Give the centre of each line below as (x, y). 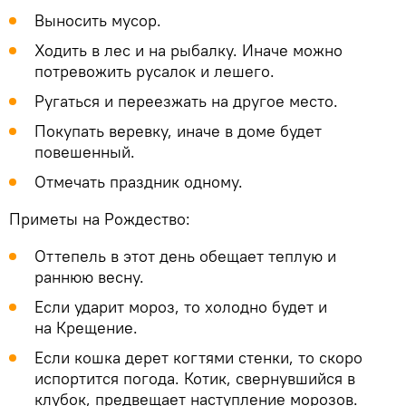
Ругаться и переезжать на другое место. (186, 101)
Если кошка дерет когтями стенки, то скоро (198, 358)
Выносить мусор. (98, 21)
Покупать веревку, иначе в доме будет (178, 131)
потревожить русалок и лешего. (155, 72)
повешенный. (85, 152)
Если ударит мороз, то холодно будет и (181, 307)
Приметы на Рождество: (100, 219)
